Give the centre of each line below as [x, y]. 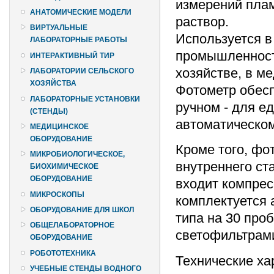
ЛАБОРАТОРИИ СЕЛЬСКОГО [82, 71]
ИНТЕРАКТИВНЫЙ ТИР [72, 55]
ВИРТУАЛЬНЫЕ [59, 28]
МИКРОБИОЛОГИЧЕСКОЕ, [77, 154]
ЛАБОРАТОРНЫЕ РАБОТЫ [79, 40]
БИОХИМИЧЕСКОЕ [64, 167]
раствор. [202, 21]
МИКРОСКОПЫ [57, 194]
